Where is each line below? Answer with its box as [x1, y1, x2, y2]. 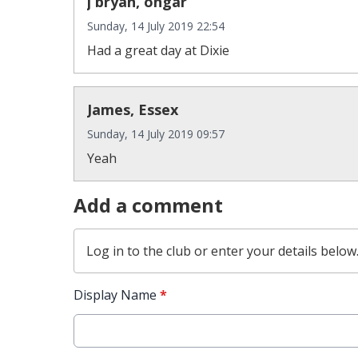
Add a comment [74, 192, 223, 218]
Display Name [74, 286, 160, 304]
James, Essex [87, 100, 178, 119]
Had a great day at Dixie [87, 42, 229, 59]
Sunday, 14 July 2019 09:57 [87, 126, 225, 141]
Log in [86, 242, 124, 260]
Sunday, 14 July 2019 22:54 [87, 18, 225, 34]
